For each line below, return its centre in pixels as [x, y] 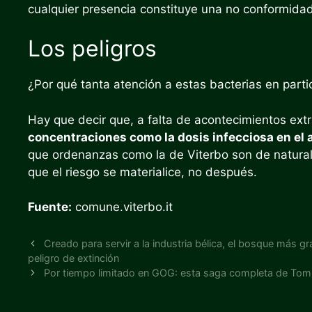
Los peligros [92, 48]
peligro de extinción [73, 258]
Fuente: [50, 207]
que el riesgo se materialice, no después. [142, 172]
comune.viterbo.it [122, 207]
